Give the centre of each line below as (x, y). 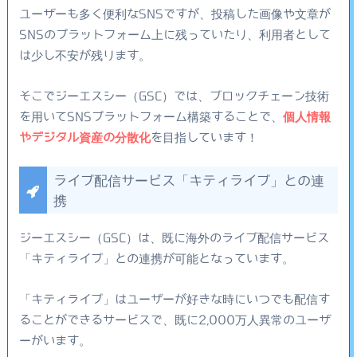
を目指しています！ (204, 137)
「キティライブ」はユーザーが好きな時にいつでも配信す (174, 298)
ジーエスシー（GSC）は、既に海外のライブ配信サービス (174, 238)
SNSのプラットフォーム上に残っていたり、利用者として (175, 35)
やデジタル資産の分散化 (84, 137)
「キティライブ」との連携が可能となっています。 (156, 259)
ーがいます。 (55, 340)
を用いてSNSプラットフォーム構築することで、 (151, 116)
